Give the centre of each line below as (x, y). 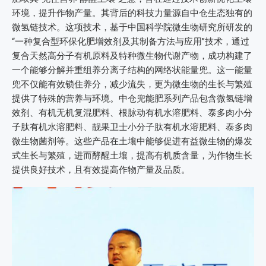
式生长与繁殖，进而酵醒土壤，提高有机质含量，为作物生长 (132, 156)
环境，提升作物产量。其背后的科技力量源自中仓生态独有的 (132, 13)
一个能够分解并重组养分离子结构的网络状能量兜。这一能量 (132, 70)
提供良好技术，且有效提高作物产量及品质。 (101, 170)
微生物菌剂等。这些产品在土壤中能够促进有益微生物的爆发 (132, 141)
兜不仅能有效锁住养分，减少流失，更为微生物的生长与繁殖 (132, 84)
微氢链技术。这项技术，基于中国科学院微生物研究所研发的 (132, 27)
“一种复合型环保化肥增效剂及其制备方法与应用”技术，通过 (131, 42)
